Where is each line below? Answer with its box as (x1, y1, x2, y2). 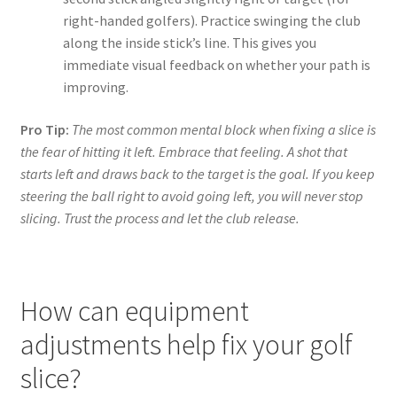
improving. (62, 78, 128, 97)
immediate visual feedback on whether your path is (62, 56, 370, 74)
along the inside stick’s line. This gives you (62, 34, 316, 52)
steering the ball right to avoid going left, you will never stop (19, 187, 363, 206)
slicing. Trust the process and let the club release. (19, 209, 300, 228)
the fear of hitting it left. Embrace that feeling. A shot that (19, 143, 347, 161)
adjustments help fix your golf (19, 327, 353, 363)
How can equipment (19, 293, 249, 330)
